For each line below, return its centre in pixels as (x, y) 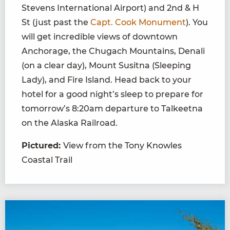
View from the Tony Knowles (122, 146)
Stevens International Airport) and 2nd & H (110, 8)
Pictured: (42, 146)
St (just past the (56, 23)
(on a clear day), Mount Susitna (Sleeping (106, 66)
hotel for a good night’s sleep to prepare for (112, 94)
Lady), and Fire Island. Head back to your (107, 80)
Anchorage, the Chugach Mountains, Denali (113, 51)
